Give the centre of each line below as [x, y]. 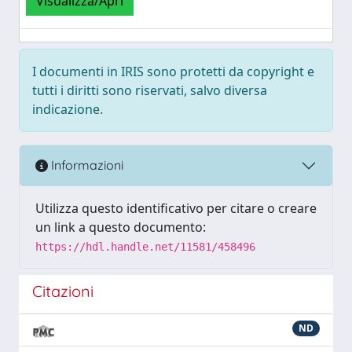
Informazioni [86, 165]
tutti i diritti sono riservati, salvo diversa [150, 90]
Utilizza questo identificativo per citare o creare [176, 208]
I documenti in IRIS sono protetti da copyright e [173, 71]
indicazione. [68, 109]
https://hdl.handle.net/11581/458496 [145, 246]
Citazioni [63, 291]
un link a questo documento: [121, 227]
